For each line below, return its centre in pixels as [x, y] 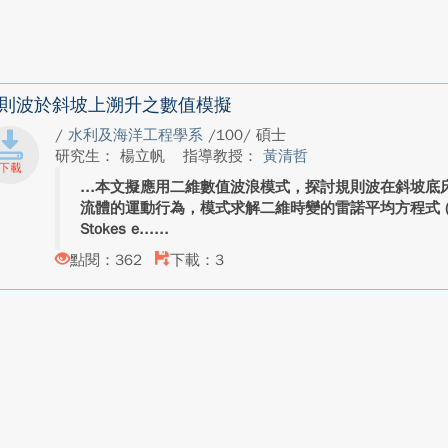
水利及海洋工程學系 [137, 135]
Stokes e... [116, 229]
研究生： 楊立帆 [112, 156]
